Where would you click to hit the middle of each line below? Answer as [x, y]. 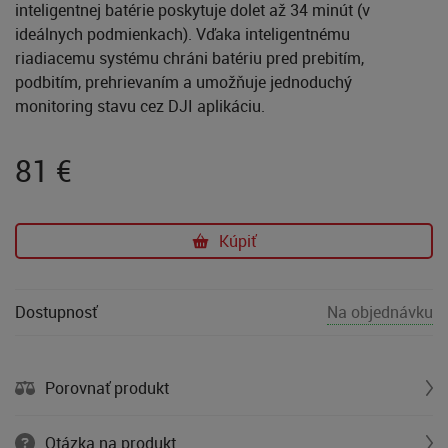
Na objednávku [380, 312]
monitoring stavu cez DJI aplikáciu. [140, 106]
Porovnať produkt [107, 388]
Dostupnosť [56, 312]
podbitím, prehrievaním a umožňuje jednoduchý [183, 82]
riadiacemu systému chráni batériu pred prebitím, [189, 58]
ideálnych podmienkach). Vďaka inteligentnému [182, 34]
